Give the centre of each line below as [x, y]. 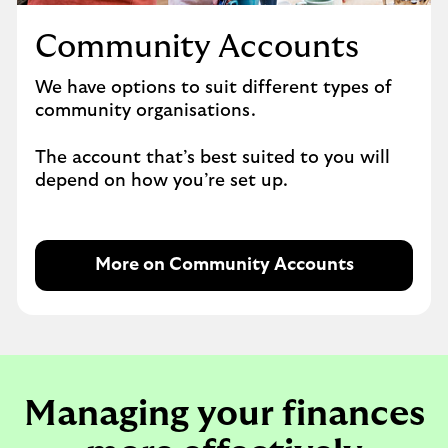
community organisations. [145, 111]
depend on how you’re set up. [161, 181]
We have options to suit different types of [213, 88]
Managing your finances [224, 414]
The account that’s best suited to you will [212, 158]
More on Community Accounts [224, 265]
